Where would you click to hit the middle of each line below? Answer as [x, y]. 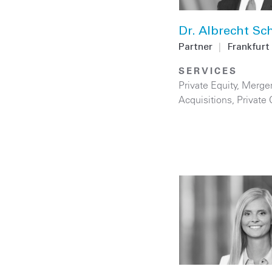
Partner [195, 47]
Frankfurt [248, 47]
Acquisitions [205, 99]
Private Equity [208, 85]
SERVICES [208, 70]
